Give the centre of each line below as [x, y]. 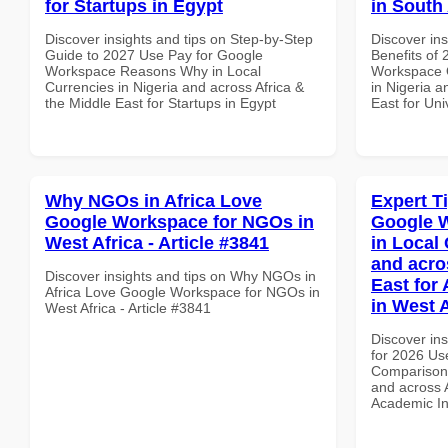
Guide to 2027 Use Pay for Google [154, 54]
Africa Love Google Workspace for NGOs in [182, 291]
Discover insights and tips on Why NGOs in [180, 275]
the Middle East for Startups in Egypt [160, 102]
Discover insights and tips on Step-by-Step [179, 38]
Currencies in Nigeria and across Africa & [174, 86]
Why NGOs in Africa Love [153, 200]
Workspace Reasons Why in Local [153, 70]
